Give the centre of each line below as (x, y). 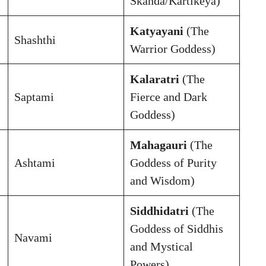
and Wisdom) (162, 180)
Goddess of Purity (173, 162)
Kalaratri (155, 79)
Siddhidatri (159, 210)
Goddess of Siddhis (177, 228)
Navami (33, 237)
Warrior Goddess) (173, 48)
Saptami (34, 96)
